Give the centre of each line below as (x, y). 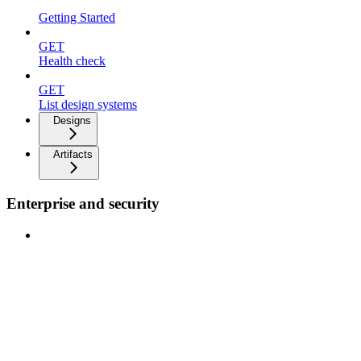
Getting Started (77, 18)
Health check (72, 61)
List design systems (88, 105)
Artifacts (73, 155)
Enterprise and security (83, 204)
